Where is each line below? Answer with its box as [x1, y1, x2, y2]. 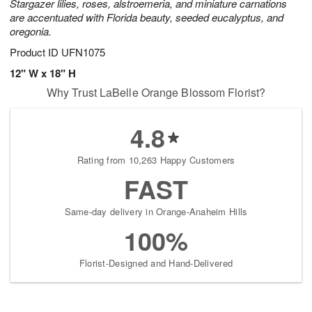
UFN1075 [61, 45, 105, 60]
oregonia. [10, 24, 52, 39]
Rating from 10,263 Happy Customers [77, 153, 235, 167]
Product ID [10, 45, 61, 60]
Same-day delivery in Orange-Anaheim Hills [64, 205, 248, 219]
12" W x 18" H [10, 65, 76, 81]
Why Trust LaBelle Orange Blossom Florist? [46, 84, 266, 101]
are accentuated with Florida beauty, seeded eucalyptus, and [10, 10, 283, 25]
